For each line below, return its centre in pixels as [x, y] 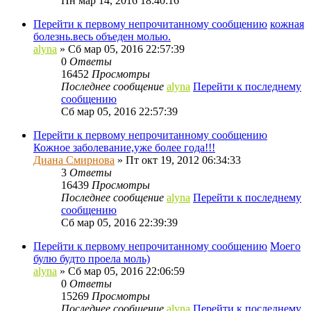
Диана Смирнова [74, 160]
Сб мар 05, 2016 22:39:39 [119, 222]
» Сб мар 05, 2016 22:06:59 [121, 271]
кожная [287, 24]
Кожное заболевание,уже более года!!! [124, 147]
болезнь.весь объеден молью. [102, 36]
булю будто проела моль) [92, 258]
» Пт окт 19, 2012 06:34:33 [178, 160]
